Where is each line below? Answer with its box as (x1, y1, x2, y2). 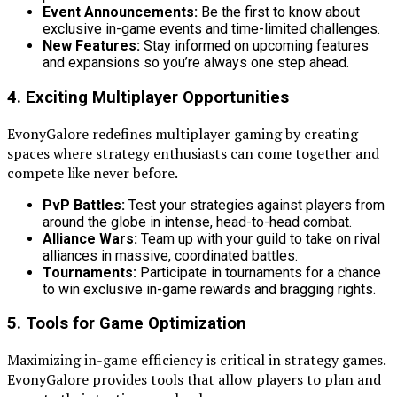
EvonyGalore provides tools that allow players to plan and (7, 369, 381, 389)
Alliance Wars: (43, 230, 137, 247)
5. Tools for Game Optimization (7, 314, 246, 334)
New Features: (43, 37, 140, 55)
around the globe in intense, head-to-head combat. (43, 213, 352, 230)
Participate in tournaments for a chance (136, 263, 381, 281)
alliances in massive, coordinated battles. (43, 246, 298, 264)
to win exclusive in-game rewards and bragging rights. (43, 280, 376, 298)
